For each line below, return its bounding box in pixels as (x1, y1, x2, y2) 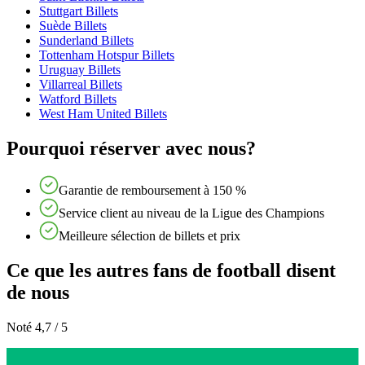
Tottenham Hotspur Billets (39, 47, 174, 62)
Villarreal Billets (39, 77, 122, 91)
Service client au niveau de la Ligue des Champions (59, 206, 324, 221)
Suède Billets (39, 18, 107, 33)
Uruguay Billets (39, 62, 121, 77)
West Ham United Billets (39, 106, 167, 121)
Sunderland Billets (39, 33, 134, 47)
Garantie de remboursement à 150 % (59, 183, 246, 198)
